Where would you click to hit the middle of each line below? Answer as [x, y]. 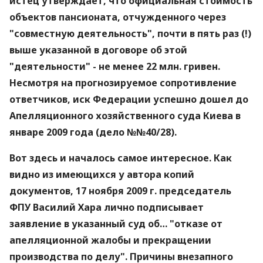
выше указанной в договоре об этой [98, 50]
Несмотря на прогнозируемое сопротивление [123, 83]
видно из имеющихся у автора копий [102, 174]
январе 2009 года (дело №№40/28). [93, 132]
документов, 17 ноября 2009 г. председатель [120, 191]
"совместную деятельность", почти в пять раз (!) [130, 33]
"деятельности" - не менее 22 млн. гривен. [115, 66]
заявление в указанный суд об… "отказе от [116, 224]
